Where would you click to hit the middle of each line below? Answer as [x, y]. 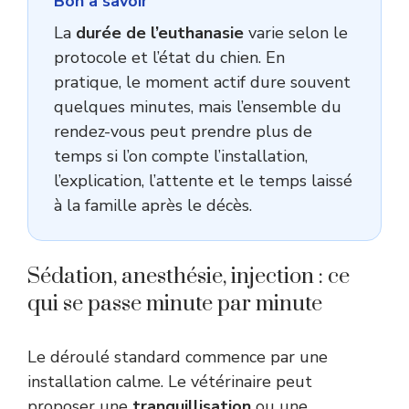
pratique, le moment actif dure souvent [202, 82]
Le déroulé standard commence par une [178, 357]
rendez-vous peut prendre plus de [183, 131]
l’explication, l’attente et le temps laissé [203, 180]
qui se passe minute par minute [175, 304]
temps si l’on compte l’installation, [181, 156]
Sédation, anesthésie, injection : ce [189, 276]
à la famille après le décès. [153, 205]
